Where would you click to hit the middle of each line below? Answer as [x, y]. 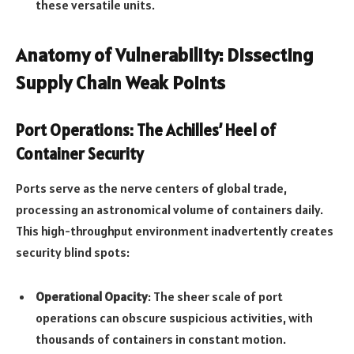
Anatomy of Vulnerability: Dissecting [165, 55]
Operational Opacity [92, 296]
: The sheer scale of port [215, 296]
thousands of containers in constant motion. [161, 339]
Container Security [80, 154]
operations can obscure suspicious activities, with [174, 317]
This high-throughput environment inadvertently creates [175, 231]
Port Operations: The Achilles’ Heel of [146, 130]
